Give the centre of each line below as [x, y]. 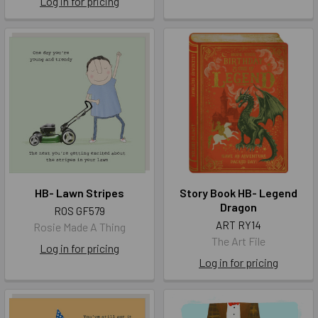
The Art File [238, 241]
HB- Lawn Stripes [79, 193]
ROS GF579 [79, 211]
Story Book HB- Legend [238, 193]
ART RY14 [238, 225]
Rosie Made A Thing [79, 227]
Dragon [238, 207]
